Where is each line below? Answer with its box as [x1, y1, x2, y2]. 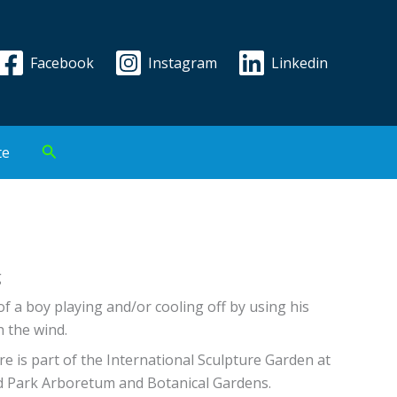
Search [41, 140, 92, 161]
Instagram [147, 52, 217, 73]
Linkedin [270, 52, 328, 73]
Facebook [30, 52, 95, 73]
